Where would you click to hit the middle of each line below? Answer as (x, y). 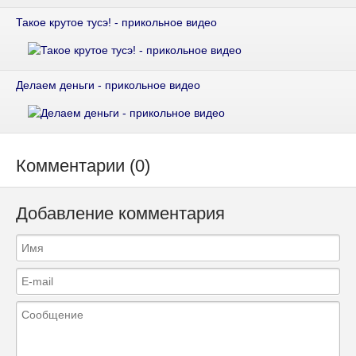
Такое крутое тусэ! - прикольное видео (116, 22)
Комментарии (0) (83, 165)
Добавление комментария (120, 213)
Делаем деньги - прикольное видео (108, 85)
